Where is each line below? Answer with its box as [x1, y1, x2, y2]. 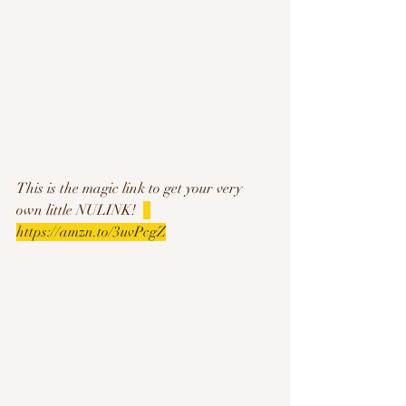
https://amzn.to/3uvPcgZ [16, 222, 166, 241]
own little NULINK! [16, 200, 143, 219]
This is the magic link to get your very [16, 179, 246, 198]
